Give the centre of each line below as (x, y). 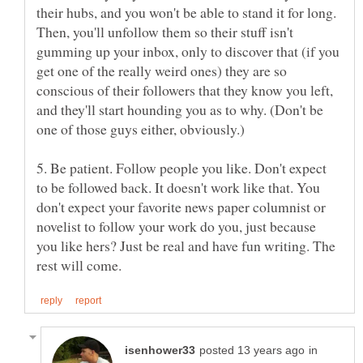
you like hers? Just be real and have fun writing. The (186, 245)
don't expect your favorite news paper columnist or (181, 206)
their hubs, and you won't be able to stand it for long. (186, 12)
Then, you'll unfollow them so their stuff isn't (165, 31)
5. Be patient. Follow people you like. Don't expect (181, 167)
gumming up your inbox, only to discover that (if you (188, 51)
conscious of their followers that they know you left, (185, 90)
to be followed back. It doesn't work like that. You (178, 187)
